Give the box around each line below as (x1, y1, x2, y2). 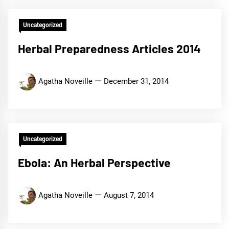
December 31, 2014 (104, 77, 169, 86)
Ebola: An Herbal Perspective (18, 155, 171, 170)
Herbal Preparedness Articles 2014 (18, 41, 201, 56)
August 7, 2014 (104, 191, 154, 200)
